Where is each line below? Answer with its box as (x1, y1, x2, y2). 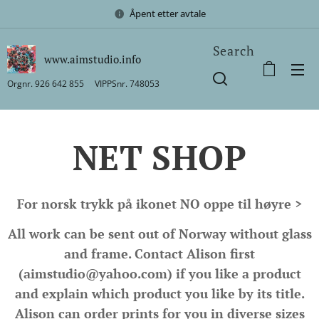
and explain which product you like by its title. (14, 285, 305, 302)
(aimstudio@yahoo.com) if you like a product (18, 265, 301, 282)
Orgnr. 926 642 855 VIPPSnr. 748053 (7, 77, 162, 90)
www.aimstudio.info (44, 51, 141, 66)
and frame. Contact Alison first (64, 245, 255, 262)
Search (212, 42, 255, 59)
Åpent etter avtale (129, 6, 206, 20)
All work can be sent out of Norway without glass (7, 225, 312, 242)
